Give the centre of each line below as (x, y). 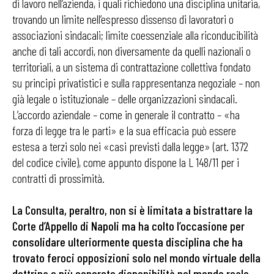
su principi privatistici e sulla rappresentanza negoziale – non (136, 83)
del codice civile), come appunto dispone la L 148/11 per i (126, 162)
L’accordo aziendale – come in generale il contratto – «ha (126, 115)
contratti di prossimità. (58, 178)
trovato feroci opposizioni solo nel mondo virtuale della (136, 258)
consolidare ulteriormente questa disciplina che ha (128, 242)
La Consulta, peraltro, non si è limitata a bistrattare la (132, 210)
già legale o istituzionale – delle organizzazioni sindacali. (125, 99)
